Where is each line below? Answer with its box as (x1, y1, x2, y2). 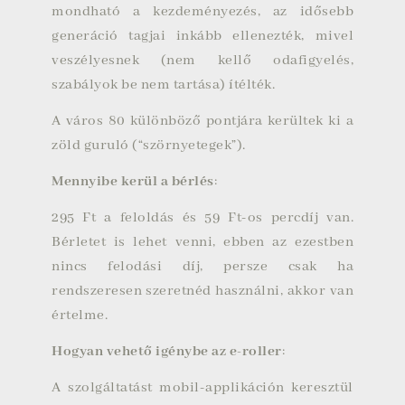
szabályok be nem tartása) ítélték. (52, 76, 275, 94)
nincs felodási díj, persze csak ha (52, 258, 353, 276)
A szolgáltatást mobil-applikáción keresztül (52, 379, 353, 397)
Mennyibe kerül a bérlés (52, 173, 214, 191)
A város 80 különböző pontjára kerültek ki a (52, 112, 353, 130)
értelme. (52, 306, 108, 325)
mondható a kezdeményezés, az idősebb (52, 3, 353, 21)
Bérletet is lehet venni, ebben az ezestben (52, 233, 353, 251)
